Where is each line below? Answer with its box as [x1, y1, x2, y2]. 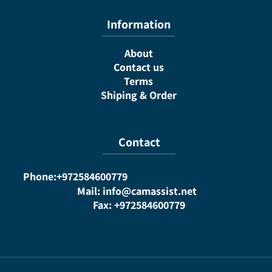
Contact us [113, 60, 164, 74]
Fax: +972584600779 [93, 198, 185, 212]
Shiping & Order [100, 88, 177, 102]
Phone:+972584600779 [22, 169, 127, 183]
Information [106, 16, 171, 32]
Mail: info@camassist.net [74, 184, 204, 198]
